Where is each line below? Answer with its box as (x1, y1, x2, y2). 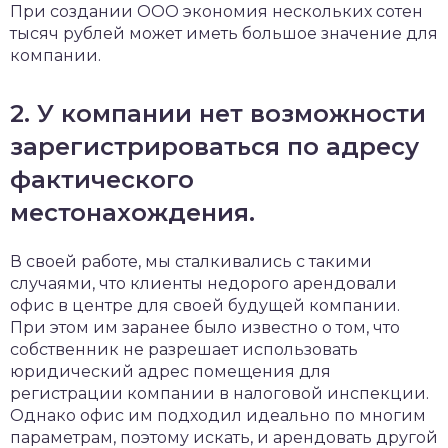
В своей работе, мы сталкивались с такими (10, 252, 372, 272)
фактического (10, 165, 194, 195)
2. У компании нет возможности (10, 99, 426, 129)
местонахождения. (10, 198, 255, 228)
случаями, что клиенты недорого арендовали (10, 274, 397, 294)
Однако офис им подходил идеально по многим (10, 406, 426, 426)
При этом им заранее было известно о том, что (10, 318, 400, 338)
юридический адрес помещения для (10, 362, 331, 382)
